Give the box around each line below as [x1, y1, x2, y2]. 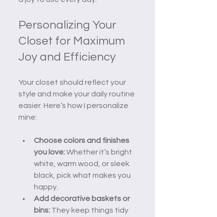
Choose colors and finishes [34, 136, 131, 144]
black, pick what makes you [34, 171, 132, 179]
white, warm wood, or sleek [34, 159, 131, 168]
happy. [34, 183, 58, 191]
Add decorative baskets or [34, 194, 131, 202]
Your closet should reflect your [18, 78, 127, 86]
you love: [34, 148, 65, 156]
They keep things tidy [50, 206, 130, 214]
